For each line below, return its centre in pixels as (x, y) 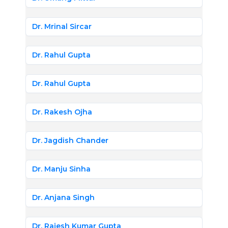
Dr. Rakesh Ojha (62, 112)
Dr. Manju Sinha (61, 169)
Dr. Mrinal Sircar (62, 26)
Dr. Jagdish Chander (70, 140)
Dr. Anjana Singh (63, 197)
